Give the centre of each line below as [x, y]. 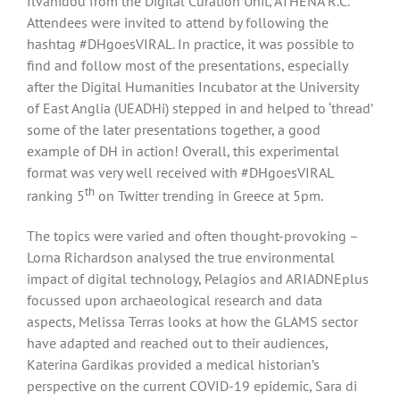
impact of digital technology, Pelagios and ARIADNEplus [198, 278]
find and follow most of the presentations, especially [187, 66]
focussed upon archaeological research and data [175, 300]
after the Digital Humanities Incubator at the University [192, 87]
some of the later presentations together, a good [174, 130]
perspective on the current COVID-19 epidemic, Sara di [192, 385]
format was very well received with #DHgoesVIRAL [180, 173]
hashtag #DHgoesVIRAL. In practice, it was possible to [191, 44]
